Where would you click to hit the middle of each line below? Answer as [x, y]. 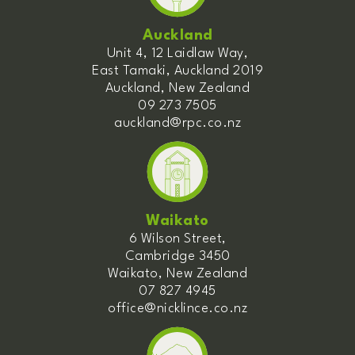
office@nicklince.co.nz [177, 308]
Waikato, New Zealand [177, 273]
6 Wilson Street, [177, 239]
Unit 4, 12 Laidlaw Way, [177, 53]
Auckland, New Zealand [177, 88]
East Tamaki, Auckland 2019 [177, 71]
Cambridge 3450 [177, 256]
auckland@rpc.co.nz [177, 123]
